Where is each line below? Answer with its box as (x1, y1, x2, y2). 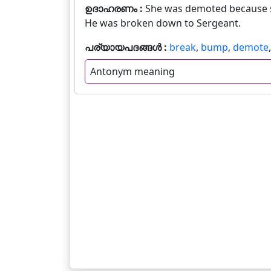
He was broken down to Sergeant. (85, 16, 241, 30)
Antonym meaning (90, 65, 175, 79)
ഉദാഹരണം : (85, 2, 145, 15)
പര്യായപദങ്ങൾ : (85, 41, 169, 54)
